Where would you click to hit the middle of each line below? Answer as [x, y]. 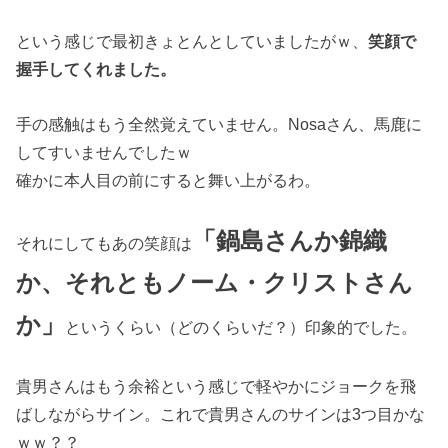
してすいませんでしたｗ [104, 151]
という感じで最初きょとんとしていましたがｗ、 [192, 41]
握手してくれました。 [96, 69]
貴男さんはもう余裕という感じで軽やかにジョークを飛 [216, 386]
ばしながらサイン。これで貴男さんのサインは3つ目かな [221, 414]
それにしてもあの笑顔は [104, 243]
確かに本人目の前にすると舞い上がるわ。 [168, 179]
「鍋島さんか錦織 [290, 241]
